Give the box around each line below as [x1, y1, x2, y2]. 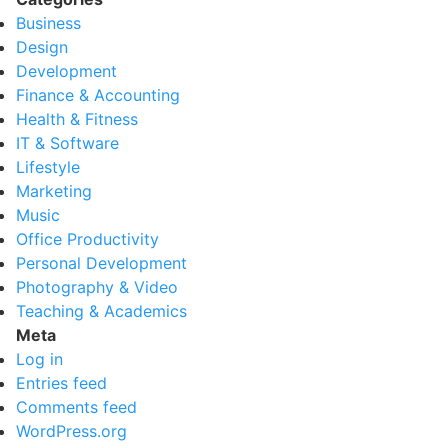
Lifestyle [16, 157, 80, 177]
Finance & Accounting [16, 85, 180, 105]
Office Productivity [16, 229, 159, 249]
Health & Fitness [16, 109, 138, 129]
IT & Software [16, 133, 119, 153]
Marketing [16, 181, 92, 201]
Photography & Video [16, 277, 178, 297]
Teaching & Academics [16, 301, 187, 321]
